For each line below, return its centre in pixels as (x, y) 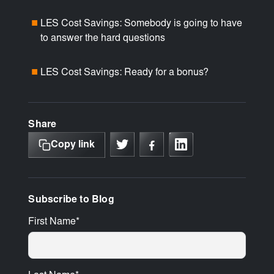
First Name (52, 222)
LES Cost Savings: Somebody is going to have (142, 24)
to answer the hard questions (103, 39)
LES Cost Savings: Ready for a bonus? (125, 73)
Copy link (73, 145)
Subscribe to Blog (71, 200)
